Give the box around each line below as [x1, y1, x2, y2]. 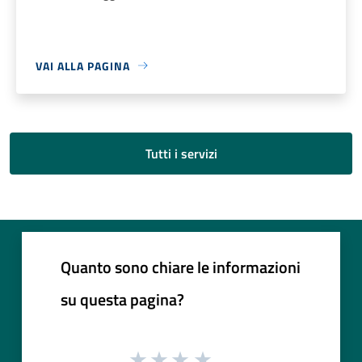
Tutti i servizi [145, 143, 217, 163]
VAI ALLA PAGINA [36, 57, 130, 74]
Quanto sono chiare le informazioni [61, 254, 301, 280]
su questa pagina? [61, 286, 184, 312]
